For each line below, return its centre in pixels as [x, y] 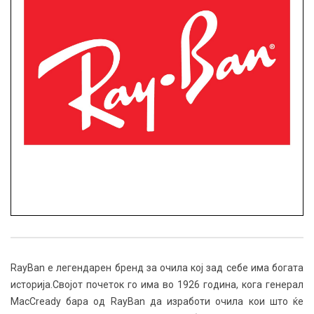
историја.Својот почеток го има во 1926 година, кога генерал [157, 285]
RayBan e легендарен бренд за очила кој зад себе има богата [157, 268]
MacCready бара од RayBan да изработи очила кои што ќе [157, 301]
